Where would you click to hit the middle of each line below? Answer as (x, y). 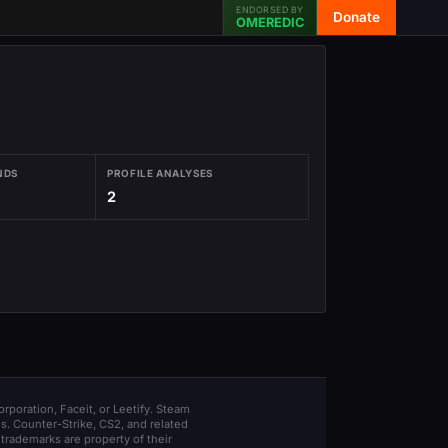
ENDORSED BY (270, 9)
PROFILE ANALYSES (160, 173)
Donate (356, 17)
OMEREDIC (270, 22)
